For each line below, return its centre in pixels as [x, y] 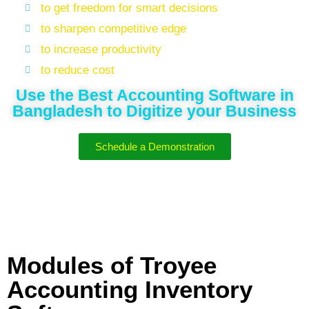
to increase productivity [101, 49]
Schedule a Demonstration [154, 147]
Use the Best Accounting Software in [154, 95]
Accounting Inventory [130, 289]
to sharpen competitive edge [113, 29]
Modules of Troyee [112, 265]
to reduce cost [77, 70]
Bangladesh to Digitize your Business [154, 111]
